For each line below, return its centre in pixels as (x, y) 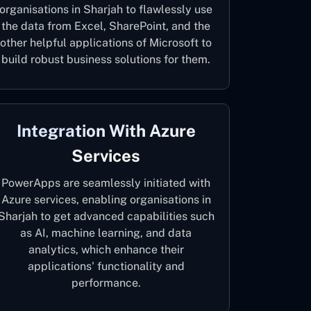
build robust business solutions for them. (106, 59)
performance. (106, 283)
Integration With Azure (106, 131)
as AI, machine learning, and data (106, 233)
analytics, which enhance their (106, 250)
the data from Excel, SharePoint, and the (106, 26)
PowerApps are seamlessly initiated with (106, 183)
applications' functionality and (106, 266)
